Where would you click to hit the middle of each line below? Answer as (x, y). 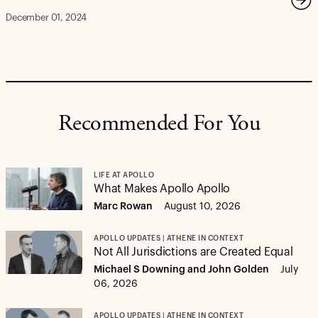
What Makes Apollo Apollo (162, 189)
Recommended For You (159, 125)
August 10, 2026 (202, 207)
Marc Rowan (123, 207)
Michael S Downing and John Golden (181, 270)
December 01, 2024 (46, 17)
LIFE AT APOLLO (124, 175)
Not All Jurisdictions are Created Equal (193, 252)
